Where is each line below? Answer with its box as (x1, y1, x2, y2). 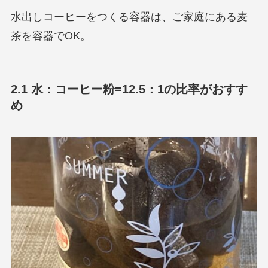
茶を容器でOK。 (10, 30, 91, 42)
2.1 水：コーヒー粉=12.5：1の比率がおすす (10, 82, 248, 96)
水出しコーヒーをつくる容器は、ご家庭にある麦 (10, 11, 248, 23)
